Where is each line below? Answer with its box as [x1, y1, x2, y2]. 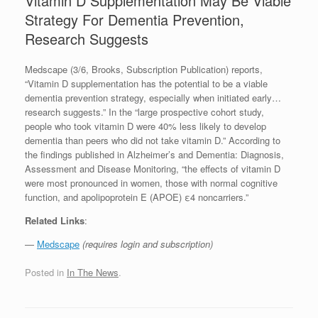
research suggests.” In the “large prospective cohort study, [25, 105, 264, 119]
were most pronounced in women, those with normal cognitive [25, 176, 278, 190]
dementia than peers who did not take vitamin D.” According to [25, 133, 280, 148]
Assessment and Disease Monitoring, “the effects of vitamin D [25, 162, 280, 176]
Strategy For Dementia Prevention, [25, 9, 244, 31]
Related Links [25, 214, 84, 228]
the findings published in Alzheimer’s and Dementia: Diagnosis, [25, 148, 284, 162]
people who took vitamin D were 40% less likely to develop [25, 119, 266, 133]
